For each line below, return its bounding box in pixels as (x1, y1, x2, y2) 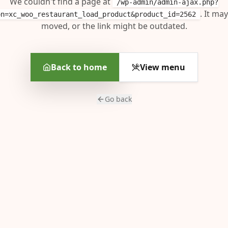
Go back (104, 94, 132, 104)
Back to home (50, 62, 107, 73)
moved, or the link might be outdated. (41, 20, 187, 32)
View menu (139, 62, 185, 73)
